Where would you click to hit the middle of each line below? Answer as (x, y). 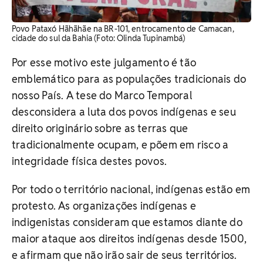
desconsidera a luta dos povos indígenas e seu (124, 112)
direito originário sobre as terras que (100, 129)
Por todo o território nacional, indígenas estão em (131, 190)
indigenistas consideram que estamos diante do (127, 222)
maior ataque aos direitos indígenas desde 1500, (129, 239)
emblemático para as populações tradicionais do (129, 79)
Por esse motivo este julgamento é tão (104, 63)
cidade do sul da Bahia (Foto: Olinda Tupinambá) (99, 38)
